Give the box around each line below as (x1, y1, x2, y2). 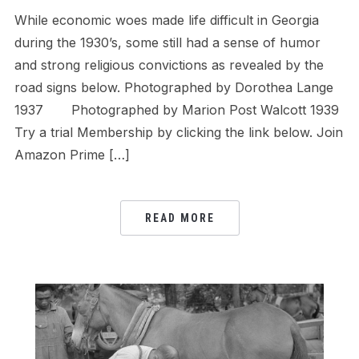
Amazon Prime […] (14, 146, 130, 163)
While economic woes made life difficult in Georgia (14, 11, 319, 28)
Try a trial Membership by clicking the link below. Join (14, 123, 343, 140)
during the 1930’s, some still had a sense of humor (14, 34, 321, 50)
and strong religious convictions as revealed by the (14, 56, 324, 73)
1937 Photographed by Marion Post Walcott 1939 (14, 101, 339, 118)
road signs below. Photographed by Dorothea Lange (14, 79, 333, 95)
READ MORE (144, 211, 215, 224)
